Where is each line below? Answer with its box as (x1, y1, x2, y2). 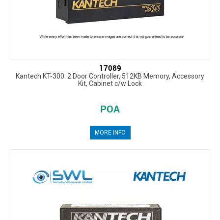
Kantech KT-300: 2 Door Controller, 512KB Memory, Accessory (16, 72, 204, 81)
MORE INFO (94, 129, 126, 137)
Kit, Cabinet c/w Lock (78, 80, 142, 88)
